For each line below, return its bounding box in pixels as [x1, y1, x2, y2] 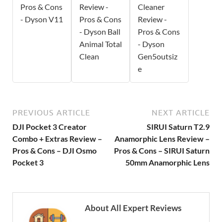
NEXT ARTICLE [152, 108, 210, 117]
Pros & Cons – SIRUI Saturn [114, 145, 210, 155]
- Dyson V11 [20, 14, 63, 24]
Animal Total [79, 39, 122, 49]
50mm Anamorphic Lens [125, 157, 210, 167]
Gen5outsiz [138, 51, 178, 61]
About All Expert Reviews [85, 202, 181, 213]
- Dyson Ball [79, 26, 120, 36]
